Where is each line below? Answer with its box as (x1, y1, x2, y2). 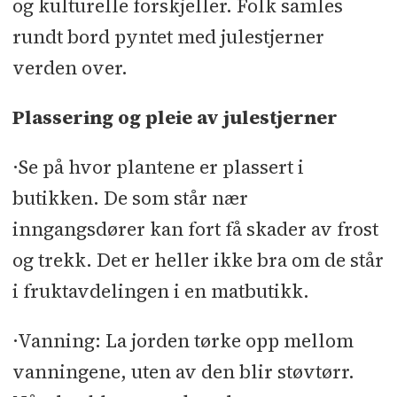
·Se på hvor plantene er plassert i (12, 154, 304, 181)
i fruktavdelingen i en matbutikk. (12, 278, 309, 305)
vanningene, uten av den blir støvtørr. (12, 359, 354, 385)
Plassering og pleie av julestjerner (12, 105, 338, 131)
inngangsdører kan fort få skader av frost (12, 216, 378, 243)
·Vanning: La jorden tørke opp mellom (12, 328, 354, 354)
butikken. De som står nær (12, 185, 248, 212)
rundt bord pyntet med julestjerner (12, 24, 324, 51)
